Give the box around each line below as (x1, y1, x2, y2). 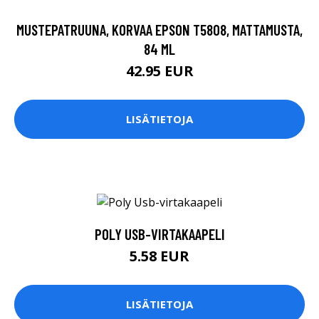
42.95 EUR (125, 61, 194, 80)
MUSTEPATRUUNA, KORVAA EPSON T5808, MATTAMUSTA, (16, 20, 303, 38)
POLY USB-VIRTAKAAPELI (94, 224, 225, 243)
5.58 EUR (130, 246, 189, 266)
